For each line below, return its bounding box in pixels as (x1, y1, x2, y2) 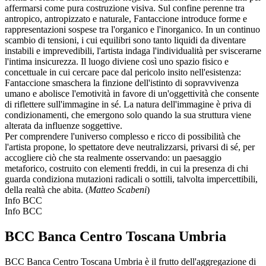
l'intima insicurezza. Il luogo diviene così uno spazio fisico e (5, 56, 229, 66)
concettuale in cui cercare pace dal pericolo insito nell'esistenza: (5, 66, 241, 77)
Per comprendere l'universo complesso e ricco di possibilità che (5, 131, 240, 141)
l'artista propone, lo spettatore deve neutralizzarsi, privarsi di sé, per (5, 141, 255, 152)
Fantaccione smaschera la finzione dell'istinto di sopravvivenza (5, 77, 239, 88)
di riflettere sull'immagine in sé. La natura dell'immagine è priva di (5, 99, 251, 109)
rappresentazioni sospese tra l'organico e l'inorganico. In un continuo (5, 24, 260, 34)
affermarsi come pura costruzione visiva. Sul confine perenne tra (5, 2, 245, 13)
